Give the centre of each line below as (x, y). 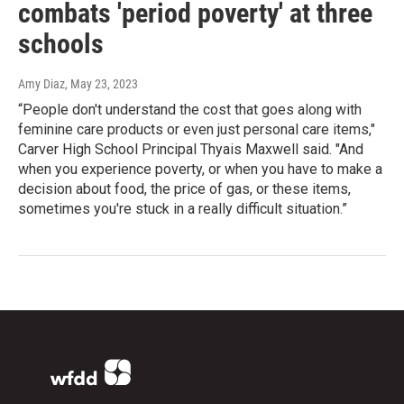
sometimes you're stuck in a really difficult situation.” (183, 209)
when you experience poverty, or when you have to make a (200, 170)
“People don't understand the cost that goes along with (190, 110)
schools (61, 44)
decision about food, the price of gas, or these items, (184, 189)
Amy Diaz (41, 84)
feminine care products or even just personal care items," (197, 130)
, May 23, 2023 (101, 84)
